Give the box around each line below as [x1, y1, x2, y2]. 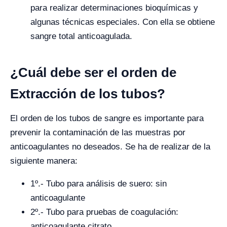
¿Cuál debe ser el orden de [10, 65, 176, 81]
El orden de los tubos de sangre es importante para [10, 113, 204, 124]
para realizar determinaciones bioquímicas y [30, 3, 198, 13]
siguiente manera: [10, 156, 78, 166]
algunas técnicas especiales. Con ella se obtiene [30, 17, 215, 27]
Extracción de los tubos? [10, 86, 165, 102]
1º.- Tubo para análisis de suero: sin [30, 179, 167, 189]
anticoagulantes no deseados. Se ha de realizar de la [10, 142, 210, 152]
